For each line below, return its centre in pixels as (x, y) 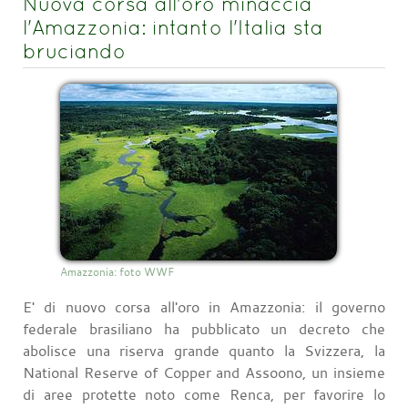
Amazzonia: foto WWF (117, 272)
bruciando (74, 51)
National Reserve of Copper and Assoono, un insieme (204, 373)
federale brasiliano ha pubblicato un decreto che (204, 329)
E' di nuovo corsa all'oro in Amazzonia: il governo (204, 307)
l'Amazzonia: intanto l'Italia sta (173, 28)
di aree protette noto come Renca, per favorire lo (204, 395)
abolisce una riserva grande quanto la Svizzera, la (204, 351)
